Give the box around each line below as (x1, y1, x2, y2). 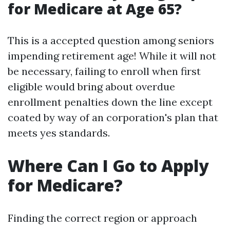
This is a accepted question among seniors (8, 34, 214, 47)
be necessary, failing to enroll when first (8, 65, 201, 78)
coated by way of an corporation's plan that (8, 111, 218, 124)
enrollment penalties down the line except (8, 95, 213, 108)
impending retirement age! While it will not (8, 49, 216, 62)
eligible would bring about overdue (8, 80, 175, 93)
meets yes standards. (8, 126, 110, 139)
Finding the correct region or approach (8, 212, 197, 224)
